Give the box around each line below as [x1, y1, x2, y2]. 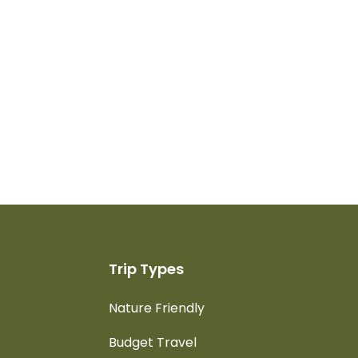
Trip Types [109, 258, 184, 279]
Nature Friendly [109, 298, 205, 317]
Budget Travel [109, 332, 197, 352]
